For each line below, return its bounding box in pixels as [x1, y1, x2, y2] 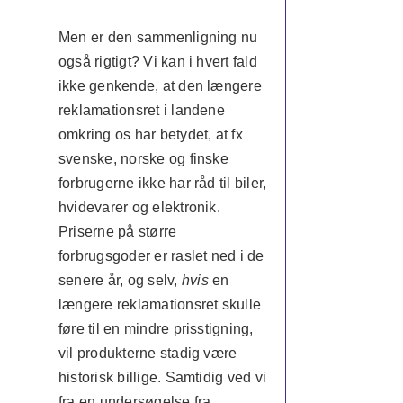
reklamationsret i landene [58, 103, 225, 118]
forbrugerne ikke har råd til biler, [58, 175, 267, 191]
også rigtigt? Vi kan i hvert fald [58, 54, 257, 69]
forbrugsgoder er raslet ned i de [58, 248, 264, 264]
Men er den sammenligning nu [58, 30, 258, 45]
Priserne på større [58, 224, 177, 239]
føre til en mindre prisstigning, [58, 321, 254, 336]
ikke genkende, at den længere [58, 78, 262, 94]
